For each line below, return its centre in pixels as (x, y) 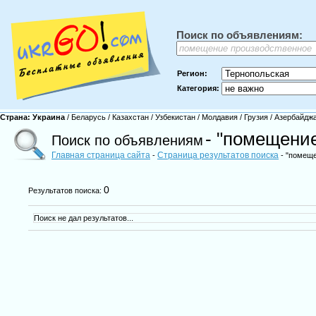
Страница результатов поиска (218, 155)
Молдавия (220, 117)
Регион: (192, 73)
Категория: (198, 88)
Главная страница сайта (101, 155)
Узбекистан (175, 117)
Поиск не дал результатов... (84, 218)
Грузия (256, 117)
